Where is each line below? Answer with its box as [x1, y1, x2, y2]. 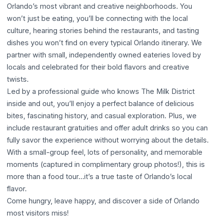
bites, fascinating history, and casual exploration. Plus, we [7, 111, 197, 120]
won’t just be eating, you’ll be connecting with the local [7, 14, 188, 22]
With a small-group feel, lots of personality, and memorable [7, 148, 202, 156]
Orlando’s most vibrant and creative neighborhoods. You [7, 2, 192, 10]
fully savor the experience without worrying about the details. [7, 136, 209, 144]
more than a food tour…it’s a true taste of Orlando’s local [7, 172, 192, 181]
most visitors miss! [7, 209, 69, 217]
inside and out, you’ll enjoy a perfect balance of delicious [7, 99, 194, 108]
